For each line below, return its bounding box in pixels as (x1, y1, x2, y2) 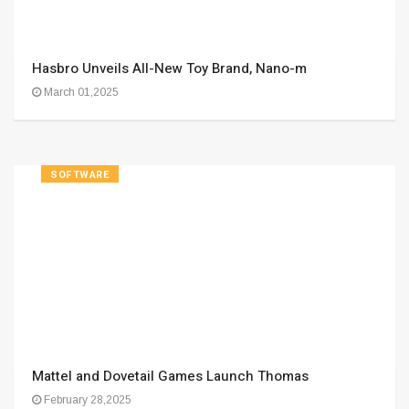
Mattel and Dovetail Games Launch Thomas (32, 366, 309, 386)
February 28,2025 (41, 393, 131, 406)
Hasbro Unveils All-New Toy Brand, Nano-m (32, 58, 307, 79)
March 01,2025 (41, 86, 119, 99)
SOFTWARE (50, 167, 110, 183)
